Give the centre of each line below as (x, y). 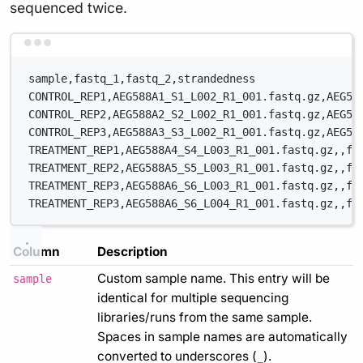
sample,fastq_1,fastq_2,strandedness (142, 78)
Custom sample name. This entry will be (214, 279)
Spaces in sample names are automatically (222, 337)
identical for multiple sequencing (193, 298)
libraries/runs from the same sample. (205, 318)
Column (36, 252)
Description (132, 252)
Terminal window (228, 51)
